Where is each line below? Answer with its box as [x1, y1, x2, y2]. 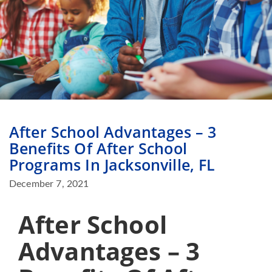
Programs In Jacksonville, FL [9, 154, 216, 175]
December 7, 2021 [9, 179, 89, 189]
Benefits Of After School [9, 138, 187, 159]
